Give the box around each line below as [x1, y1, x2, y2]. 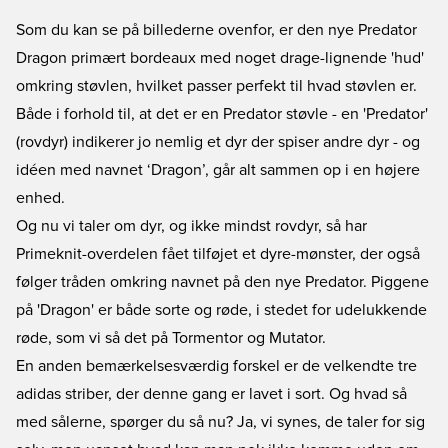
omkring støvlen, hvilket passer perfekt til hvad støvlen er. [16, 78, 417, 94]
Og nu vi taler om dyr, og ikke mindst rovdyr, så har [16, 218, 367, 234]
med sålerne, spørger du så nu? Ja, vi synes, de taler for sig [16, 414, 425, 430]
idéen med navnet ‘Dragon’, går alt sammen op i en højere [16, 162, 420, 178]
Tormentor [172, 330, 243, 346]
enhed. [16, 190, 65, 206]
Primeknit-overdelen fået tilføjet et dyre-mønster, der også [16, 246, 420, 262]
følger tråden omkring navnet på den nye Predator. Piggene [16, 274, 429, 290]
